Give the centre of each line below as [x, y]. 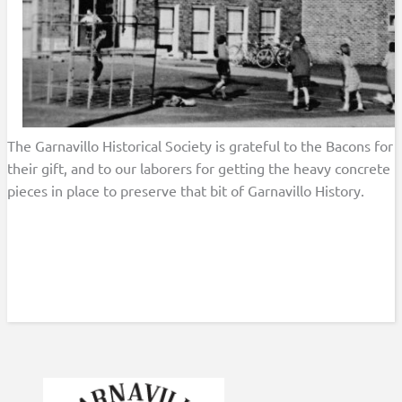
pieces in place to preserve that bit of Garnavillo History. [186, 190]
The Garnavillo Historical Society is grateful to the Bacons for [201, 145]
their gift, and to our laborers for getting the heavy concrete [199, 167]
